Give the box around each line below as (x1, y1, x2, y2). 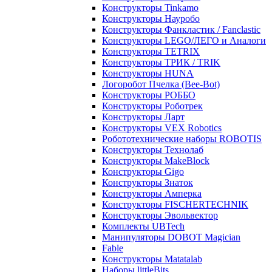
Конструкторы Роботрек (102, 101, 203, 111)
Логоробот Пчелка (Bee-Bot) (102, 79, 220, 89)
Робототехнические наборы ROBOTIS (102, 134, 262, 144)
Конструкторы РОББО (102, 90, 195, 100)
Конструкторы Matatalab (102, 254, 202, 264)
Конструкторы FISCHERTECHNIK (102, 199, 248, 209)
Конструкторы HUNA (102, 68, 194, 78)
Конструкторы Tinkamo (102, 2, 199, 13)
